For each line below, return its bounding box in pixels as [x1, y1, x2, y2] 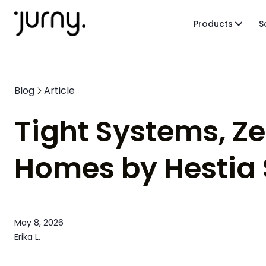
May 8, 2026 [14, 217, 64, 229]
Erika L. [14, 231, 40, 243]
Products [193, 18, 233, 30]
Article [44, 84, 75, 97]
